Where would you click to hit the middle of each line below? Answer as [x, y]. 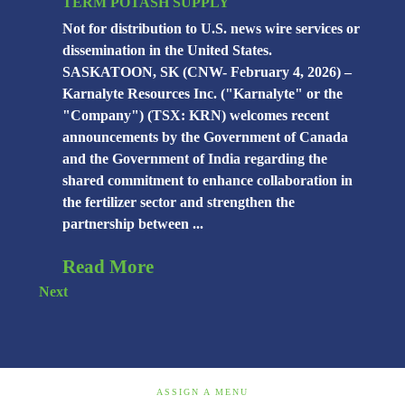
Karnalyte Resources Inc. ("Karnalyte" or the [203, 94]
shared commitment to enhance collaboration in [208, 181]
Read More [108, 267]
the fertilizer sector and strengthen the [179, 202]
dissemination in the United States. [171, 51]
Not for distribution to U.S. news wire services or [212, 29]
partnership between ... [133, 224]
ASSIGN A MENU [202, 391]
